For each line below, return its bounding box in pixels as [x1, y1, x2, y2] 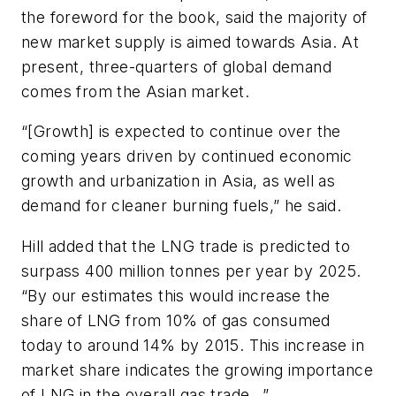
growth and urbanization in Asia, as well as [21, 171, 336, 191]
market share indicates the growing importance [21, 360, 373, 379]
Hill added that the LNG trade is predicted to [21, 236, 350, 255]
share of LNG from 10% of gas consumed [21, 310, 331, 330]
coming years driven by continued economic [21, 147, 353, 166]
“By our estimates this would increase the [21, 286, 331, 305]
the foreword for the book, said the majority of [21, 7, 368, 27]
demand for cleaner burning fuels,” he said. [21, 196, 342, 216]
